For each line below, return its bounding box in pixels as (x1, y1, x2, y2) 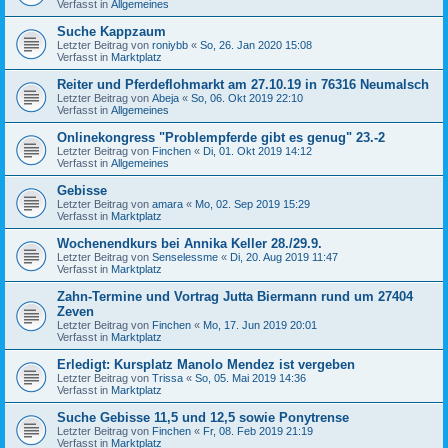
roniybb (152, 38, 188, 51)
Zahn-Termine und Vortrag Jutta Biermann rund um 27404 (57, 288, 413, 304)
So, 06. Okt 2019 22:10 (191, 91, 303, 104)
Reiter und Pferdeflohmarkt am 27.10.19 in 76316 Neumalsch (57, 76, 429, 92)
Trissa (152, 371, 183, 384)
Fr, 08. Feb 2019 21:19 (203, 424, 313, 437)
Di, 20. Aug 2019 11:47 (230, 250, 338, 263)
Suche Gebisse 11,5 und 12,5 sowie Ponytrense (57, 409, 349, 425)
